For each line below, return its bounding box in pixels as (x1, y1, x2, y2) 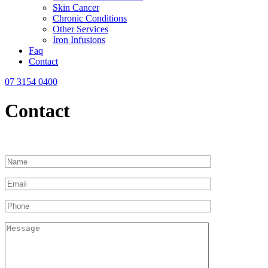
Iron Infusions (53, 35, 105, 45)
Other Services (53, 24, 108, 34)
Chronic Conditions (53, 13, 127, 23)
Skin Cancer (53, 2, 99, 13)
